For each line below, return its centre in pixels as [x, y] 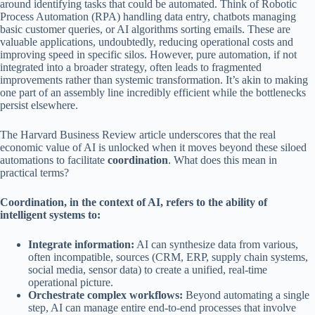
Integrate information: [81, 245]
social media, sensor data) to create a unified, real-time [148, 270]
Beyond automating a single [246, 295]
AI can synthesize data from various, [216, 245]
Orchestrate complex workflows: [105, 295]
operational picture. [71, 283]
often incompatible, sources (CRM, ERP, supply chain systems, [168, 257]
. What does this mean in [223, 160]
